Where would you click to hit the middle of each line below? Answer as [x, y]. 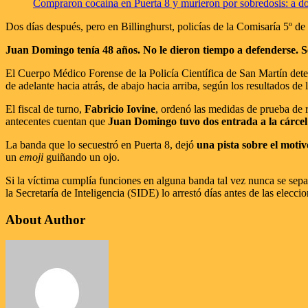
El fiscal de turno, [45, 109]
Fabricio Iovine [120, 109]
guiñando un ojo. [81, 157]
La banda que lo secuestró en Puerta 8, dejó [101, 144]
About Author [45, 219]
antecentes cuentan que [57, 121]
